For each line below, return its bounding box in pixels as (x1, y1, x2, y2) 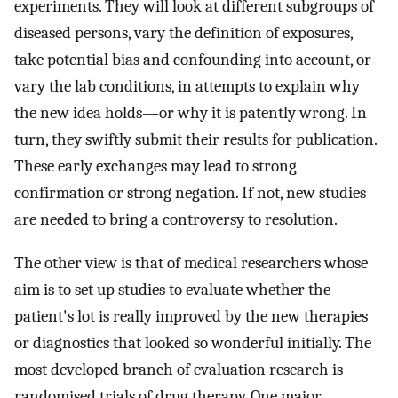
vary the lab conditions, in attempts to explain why (14, 76, 360, 96)
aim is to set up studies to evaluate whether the (14, 279, 330, 299)
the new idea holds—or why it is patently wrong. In (14, 102, 367, 123)
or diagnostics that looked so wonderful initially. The (14, 332, 371, 353)
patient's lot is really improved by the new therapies (14, 306, 368, 326)
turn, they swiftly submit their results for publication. (14, 129, 377, 149)
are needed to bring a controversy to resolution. (14, 209, 338, 229)
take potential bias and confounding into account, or (14, 49, 371, 69)
